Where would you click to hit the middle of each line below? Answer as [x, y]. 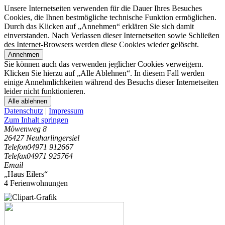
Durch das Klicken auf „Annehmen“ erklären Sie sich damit [99, 26]
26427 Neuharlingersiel [42, 138]
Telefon [16, 147]
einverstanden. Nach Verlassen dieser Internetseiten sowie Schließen [112, 35]
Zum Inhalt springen [36, 120]
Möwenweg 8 [25, 129]
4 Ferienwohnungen [36, 183]
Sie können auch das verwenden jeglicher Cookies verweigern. [104, 64]
